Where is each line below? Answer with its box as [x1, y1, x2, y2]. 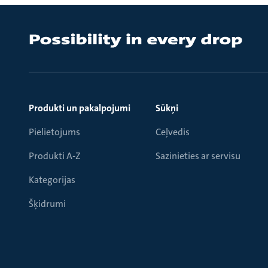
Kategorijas [29, 173, 75, 186]
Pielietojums [29, 126, 80, 138]
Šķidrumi [29, 197, 66, 210]
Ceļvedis [156, 126, 190, 138]
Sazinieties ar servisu [156, 150, 240, 162]
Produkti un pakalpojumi [29, 102, 130, 114]
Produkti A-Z [29, 150, 81, 162]
